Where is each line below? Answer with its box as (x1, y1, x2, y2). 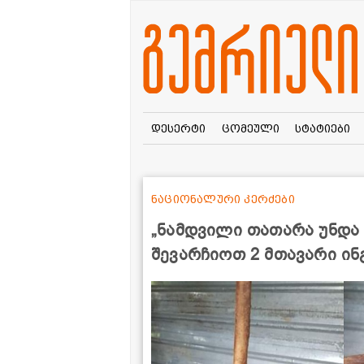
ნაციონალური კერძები (151, 192, 295, 206)
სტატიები (295, 121, 351, 135)
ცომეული (221, 121, 279, 135)
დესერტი (150, 121, 206, 135)
